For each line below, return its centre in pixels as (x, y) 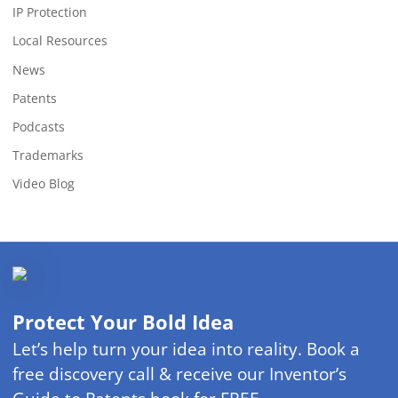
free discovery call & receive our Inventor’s (179, 374)
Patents (34, 98)
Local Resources (60, 41)
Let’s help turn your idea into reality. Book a (186, 350)
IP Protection (49, 12)
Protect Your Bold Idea (123, 322)
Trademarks (48, 155)
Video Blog (43, 183)
